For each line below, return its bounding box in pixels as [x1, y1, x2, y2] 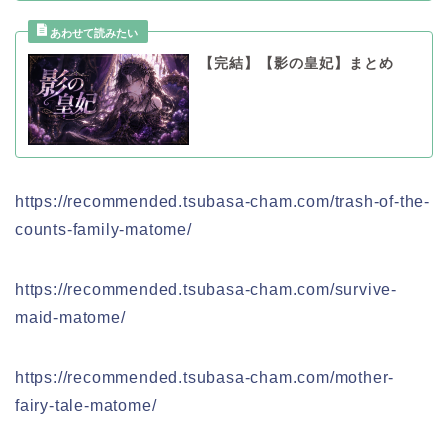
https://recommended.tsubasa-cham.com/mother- [15, 368, 395, 386]
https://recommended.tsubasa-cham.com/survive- [15, 280, 397, 298]
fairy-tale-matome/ [15, 396, 157, 414]
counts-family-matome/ [15, 220, 192, 238]
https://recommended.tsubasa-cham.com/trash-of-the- [15, 192, 430, 210]
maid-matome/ [15, 308, 126, 326]
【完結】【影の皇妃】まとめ [198, 56, 394, 72]
